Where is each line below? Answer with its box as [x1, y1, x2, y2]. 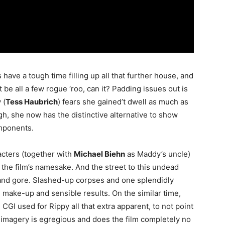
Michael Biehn [74, 149, 125, 159]
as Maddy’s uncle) [125, 149, 190, 159]
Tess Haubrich [6, 97, 58, 107]
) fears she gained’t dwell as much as [58, 97, 188, 107]
